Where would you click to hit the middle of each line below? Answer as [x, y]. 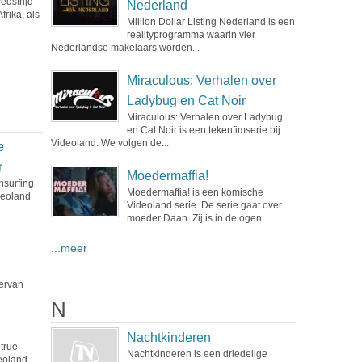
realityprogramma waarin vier [191, 35]
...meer [69, 248]
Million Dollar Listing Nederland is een [210, 22]
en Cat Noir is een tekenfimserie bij [203, 130]
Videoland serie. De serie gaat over [204, 205]
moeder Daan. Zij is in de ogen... [198, 218]
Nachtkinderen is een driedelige [197, 354]
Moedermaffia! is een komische [195, 192]
